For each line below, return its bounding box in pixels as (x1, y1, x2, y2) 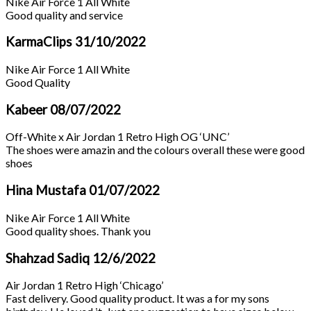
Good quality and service (6, 8, 123, 22)
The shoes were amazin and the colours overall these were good (6, 143, 305, 157)
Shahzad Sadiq (6, 250, 92, 266)
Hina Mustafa (6, 183, 89, 199)
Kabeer (6, 101, 50, 117)
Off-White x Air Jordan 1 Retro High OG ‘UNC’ (6, 130, 229, 144)
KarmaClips (6, 34, 75, 50)
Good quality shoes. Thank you (6, 224, 151, 237)
